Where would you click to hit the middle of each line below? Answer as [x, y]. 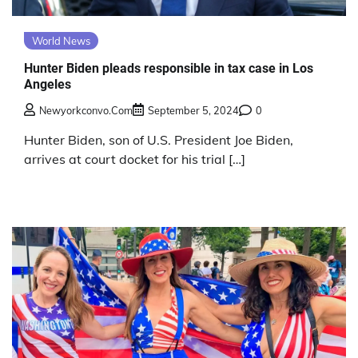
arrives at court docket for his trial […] [135, 159]
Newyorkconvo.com [86, 111]
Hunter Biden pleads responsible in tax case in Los [169, 68]
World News [61, 41]
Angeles [48, 84]
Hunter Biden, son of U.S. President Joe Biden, [159, 140]
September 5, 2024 [193, 111]
